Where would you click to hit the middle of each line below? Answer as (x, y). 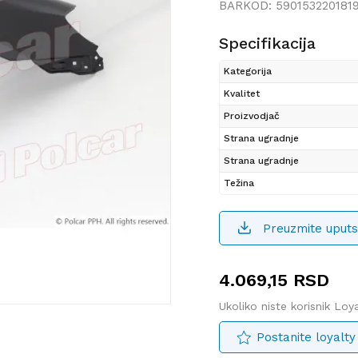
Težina (239, 183)
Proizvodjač (252, 116)
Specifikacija (267, 44)
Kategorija (248, 72)
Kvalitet (242, 94)
